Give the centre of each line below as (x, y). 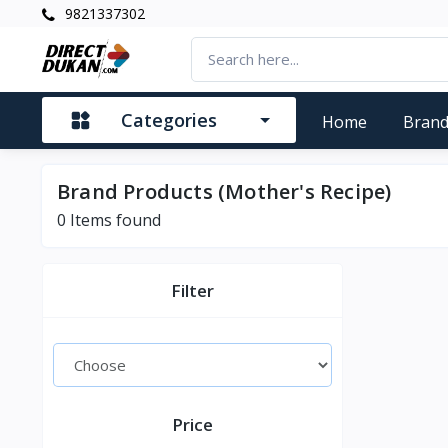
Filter (193, 290)
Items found (113, 219)
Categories (169, 120)
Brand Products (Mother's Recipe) (224, 191)
